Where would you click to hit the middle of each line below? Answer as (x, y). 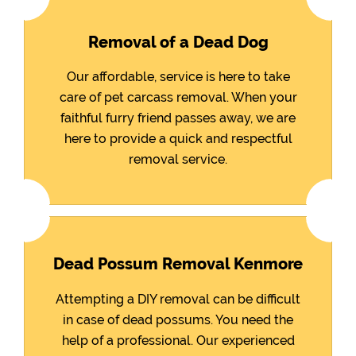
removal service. (178, 160)
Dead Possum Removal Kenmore (178, 264)
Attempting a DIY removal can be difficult (178, 300)
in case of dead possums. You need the (178, 320)
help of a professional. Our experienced (178, 341)
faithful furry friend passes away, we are (178, 118)
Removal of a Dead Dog (178, 42)
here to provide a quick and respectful (178, 139)
